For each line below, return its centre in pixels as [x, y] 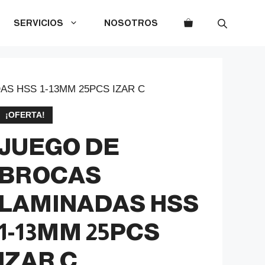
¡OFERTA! [25, 115]
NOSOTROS [131, 23]
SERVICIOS [38, 23]
